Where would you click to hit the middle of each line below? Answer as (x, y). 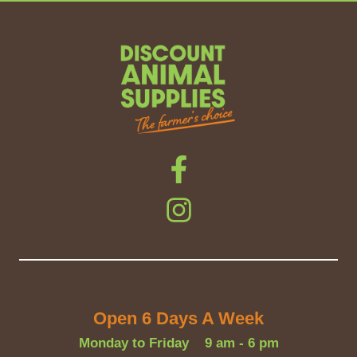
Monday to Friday (133, 343)
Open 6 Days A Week (178, 318)
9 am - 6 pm (241, 343)
